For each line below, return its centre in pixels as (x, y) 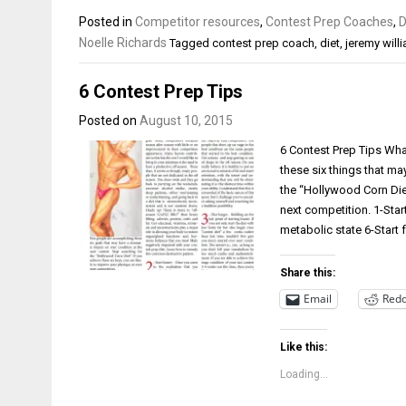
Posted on (109, 120)
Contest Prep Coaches (329, 22)
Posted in (107, 22)
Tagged (191, 43)
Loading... (304, 374)
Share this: (308, 272)
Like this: (304, 347)
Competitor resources (198, 22)
